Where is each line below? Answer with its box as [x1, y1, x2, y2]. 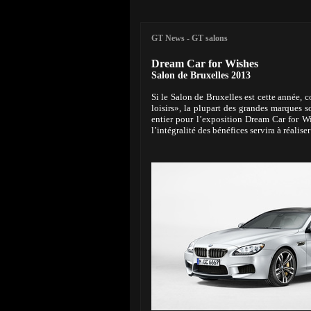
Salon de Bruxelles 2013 [151, 70, 251, 81]
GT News [151, 33, 185, 43]
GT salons [192, 33, 228, 43]
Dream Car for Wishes [151, 58, 258, 69]
